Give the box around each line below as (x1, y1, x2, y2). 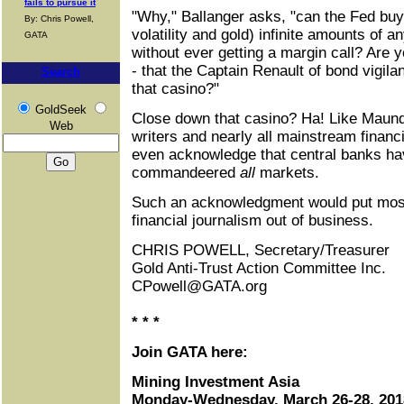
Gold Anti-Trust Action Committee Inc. (132, 260, 386, 277)
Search (41, 65, 80, 78)
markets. (255, 164, 319, 181)
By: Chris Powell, (24, 14, 94, 23)
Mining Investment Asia (132, 373, 299, 390)
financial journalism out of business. (132, 212, 373, 229)
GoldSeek (34, 103, 87, 116)
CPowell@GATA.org (132, 278, 267, 295)
